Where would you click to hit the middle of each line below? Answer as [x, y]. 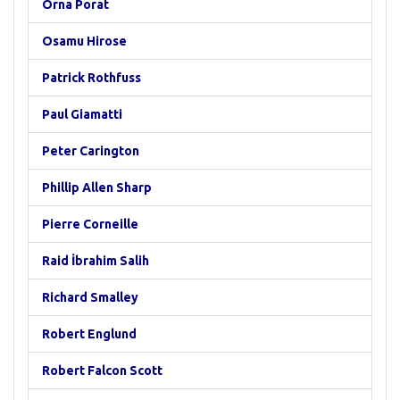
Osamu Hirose [84, 41]
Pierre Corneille [90, 224]
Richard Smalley [90, 297]
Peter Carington [91, 151]
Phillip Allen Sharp [97, 187]
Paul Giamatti [82, 114]
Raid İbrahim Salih [96, 261]
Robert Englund [89, 334]
